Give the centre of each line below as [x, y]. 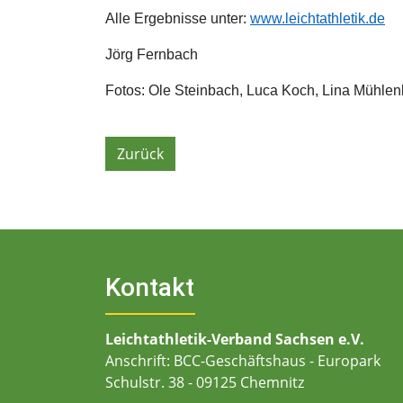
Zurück [140, 153]
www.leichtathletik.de [318, 18]
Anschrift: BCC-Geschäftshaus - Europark [243, 360]
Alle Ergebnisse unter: [178, 18]
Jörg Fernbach [153, 54]
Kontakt [150, 287]
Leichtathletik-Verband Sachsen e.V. [235, 339]
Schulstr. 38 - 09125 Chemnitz [205, 382]
